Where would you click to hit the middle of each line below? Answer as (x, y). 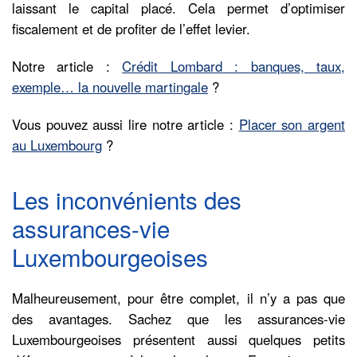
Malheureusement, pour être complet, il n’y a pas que (178, 298)
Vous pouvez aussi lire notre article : (126, 124)
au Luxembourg (57, 145)
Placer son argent (292, 124)
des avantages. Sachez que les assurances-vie (178, 318)
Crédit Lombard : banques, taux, (234, 66)
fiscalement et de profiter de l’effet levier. (131, 28)
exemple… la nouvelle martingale (110, 86)
